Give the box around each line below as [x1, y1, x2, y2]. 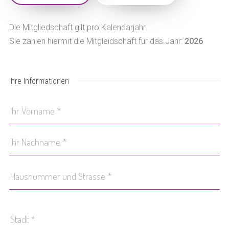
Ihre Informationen [9, 76, 69, 86]
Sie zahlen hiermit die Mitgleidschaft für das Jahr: [9, 36, 185, 46]
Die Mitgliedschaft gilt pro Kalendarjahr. [9, 22, 147, 32]
